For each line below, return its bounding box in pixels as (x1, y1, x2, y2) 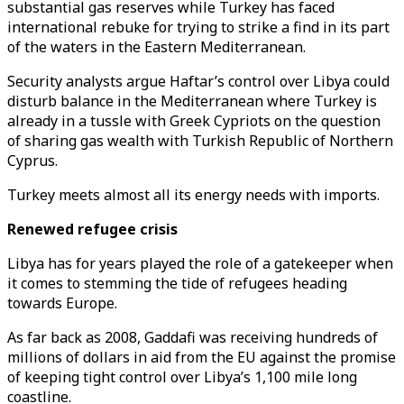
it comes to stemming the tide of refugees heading (7, 273, 347, 293)
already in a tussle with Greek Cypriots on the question (7, 111, 381, 131)
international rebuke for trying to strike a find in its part (7, 17, 390, 37)
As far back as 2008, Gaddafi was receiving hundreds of (7, 327, 378, 347)
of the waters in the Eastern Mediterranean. (7, 37, 309, 57)
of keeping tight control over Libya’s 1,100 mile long (7, 367, 357, 387)
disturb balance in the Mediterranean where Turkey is (7, 91, 377, 111)
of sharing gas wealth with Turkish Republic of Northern (7, 131, 393, 151)
